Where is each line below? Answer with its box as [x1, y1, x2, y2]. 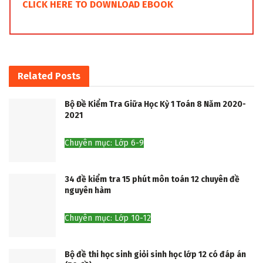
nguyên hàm [65, 185, 111, 195]
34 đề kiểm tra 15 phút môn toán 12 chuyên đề [65, 174, 240, 184]
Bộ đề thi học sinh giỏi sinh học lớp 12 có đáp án [65, 249, 246, 259]
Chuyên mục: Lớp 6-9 [65, 137, 144, 148]
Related [18, 70, 53, 82]
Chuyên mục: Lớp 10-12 [65, 213, 151, 223]
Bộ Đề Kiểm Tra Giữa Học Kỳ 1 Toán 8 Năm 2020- [65, 99, 246, 109]
